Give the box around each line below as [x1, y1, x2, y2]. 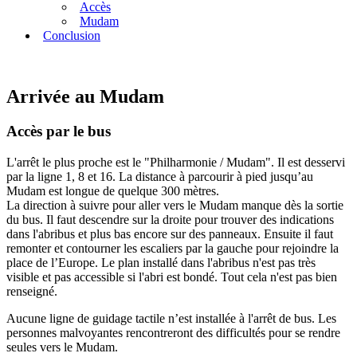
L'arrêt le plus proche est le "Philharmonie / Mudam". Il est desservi [6, 155, 345, 170]
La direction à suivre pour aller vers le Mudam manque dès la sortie [6, 198, 343, 213]
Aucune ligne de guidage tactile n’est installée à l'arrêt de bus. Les [6, 312, 336, 326]
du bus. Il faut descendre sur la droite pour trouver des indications [6, 213, 334, 227]
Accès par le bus [6, 123, 111, 140]
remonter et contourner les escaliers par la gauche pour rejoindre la [6, 241, 339, 256]
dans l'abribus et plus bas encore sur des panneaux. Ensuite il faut [6, 227, 333, 241]
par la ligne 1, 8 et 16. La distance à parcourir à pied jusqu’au [6, 170, 313, 184]
